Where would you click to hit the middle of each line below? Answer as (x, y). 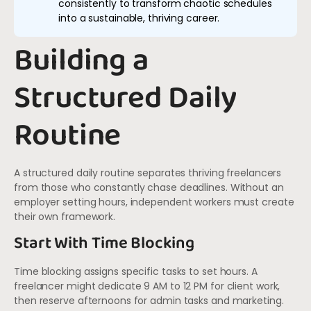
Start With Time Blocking (104, 244)
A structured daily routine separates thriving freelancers (148, 173)
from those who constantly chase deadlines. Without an (149, 187)
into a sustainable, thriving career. (139, 18)
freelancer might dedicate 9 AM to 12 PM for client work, (147, 286)
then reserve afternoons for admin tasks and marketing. (149, 301)
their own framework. (65, 216)
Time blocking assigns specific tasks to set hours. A (136, 272)
